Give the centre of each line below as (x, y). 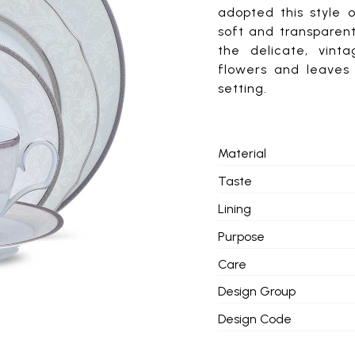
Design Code (254, 319)
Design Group (256, 291)
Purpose (241, 237)
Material (242, 153)
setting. (242, 88)
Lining (234, 209)
